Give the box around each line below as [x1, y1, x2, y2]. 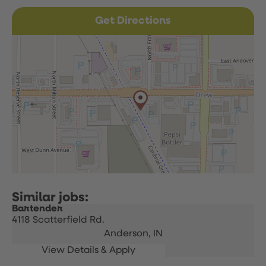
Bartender [12, 204, 63, 214]
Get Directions [95, 15, 171, 26]
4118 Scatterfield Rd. [12, 216, 104, 225]
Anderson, [103, 229, 153, 239]
